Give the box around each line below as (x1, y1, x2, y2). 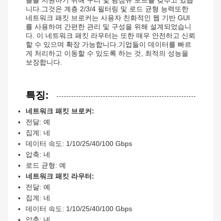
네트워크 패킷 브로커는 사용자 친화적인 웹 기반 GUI (26, 14, 190, 22)
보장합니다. (26, 58, 62, 67)
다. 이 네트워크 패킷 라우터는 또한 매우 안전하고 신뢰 (26, 32, 195, 40)
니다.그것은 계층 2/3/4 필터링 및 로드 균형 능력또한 (26, 5, 188, 13)
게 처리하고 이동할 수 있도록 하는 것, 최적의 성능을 (26, 49, 188, 58)
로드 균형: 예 (26, 161, 66, 170)
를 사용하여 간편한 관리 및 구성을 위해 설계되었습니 (26, 23, 191, 31)
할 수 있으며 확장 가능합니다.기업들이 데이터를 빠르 (26, 40, 191, 49)
